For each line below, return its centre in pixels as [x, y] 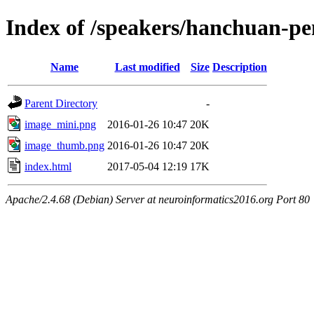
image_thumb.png [64, 145]
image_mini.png [60, 124]
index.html [48, 166]
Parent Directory [61, 103]
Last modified [147, 67]
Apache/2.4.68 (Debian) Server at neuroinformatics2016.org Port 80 [158, 199]
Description [240, 67]
